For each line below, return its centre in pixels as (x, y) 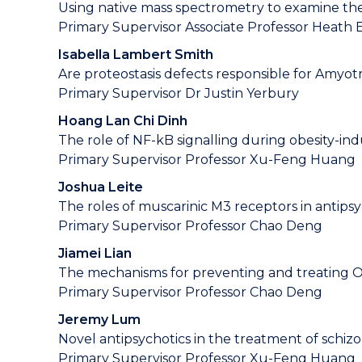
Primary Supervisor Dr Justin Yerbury (179, 93)
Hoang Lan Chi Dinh (123, 121)
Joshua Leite (101, 187)
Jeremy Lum (99, 320)
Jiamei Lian (95, 253)
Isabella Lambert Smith (136, 55)
